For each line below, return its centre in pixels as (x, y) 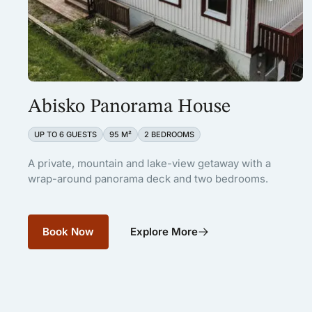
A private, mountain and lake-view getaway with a (149, 163)
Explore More (164, 231)
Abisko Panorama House (129, 107)
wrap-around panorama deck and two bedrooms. (148, 178)
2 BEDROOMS (169, 134)
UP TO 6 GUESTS (65, 134)
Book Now (68, 231)
